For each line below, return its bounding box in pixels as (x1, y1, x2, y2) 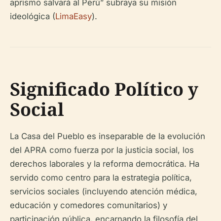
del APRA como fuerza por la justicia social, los (10, 145, 194, 155)
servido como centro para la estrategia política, (10, 173, 192, 183)
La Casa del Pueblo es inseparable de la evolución (10, 131, 205, 142)
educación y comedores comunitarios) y (10, 200, 167, 211)
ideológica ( (10, 11, 55, 22)
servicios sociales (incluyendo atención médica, (10, 186, 197, 197)
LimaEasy (55, 11, 92, 22)
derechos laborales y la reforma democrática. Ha (10, 159, 199, 169)
